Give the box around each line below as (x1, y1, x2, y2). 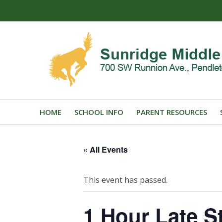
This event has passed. (83, 174, 167, 185)
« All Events (83, 143, 128, 155)
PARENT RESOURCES (136, 107, 207, 117)
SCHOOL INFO (74, 107, 123, 117)
